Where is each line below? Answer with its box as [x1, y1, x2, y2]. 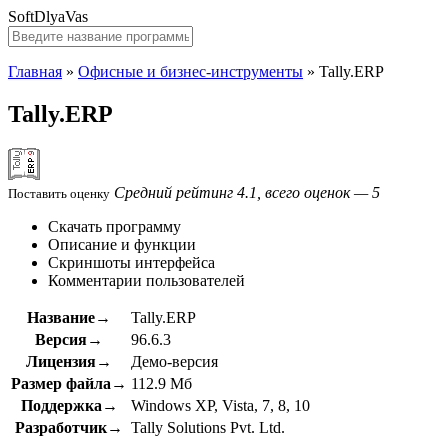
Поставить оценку [8, 185, 110, 201]
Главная [8, 63, 62, 80]
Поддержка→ [20, 396, 118, 414]
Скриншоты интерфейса [48, 253, 215, 271]
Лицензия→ [26, 352, 112, 370]
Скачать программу [48, 217, 181, 235]
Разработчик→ [15, 418, 123, 436]
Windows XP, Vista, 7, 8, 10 [131, 396, 310, 414]
